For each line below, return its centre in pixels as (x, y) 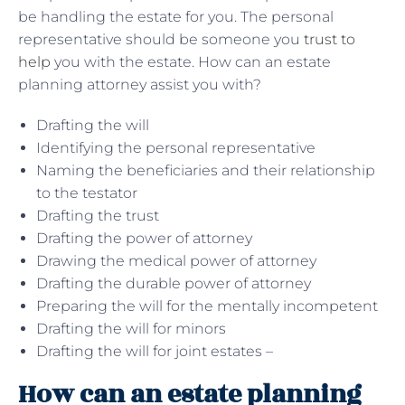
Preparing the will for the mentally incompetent (207, 306)
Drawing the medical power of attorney (176, 260)
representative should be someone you (161, 39)
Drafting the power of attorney (144, 238)
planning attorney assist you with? (141, 84)
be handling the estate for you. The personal (176, 16)
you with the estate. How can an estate (191, 61)
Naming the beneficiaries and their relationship (206, 170)
